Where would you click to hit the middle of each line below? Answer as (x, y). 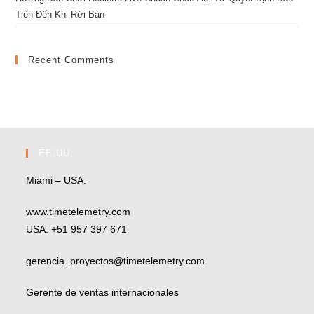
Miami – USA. (56, 180)
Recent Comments (71, 60)
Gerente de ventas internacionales (103, 292)
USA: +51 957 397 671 (77, 229)
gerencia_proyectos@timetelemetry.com (116, 260)
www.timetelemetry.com (78, 211)
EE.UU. (56, 153)
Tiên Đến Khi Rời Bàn (60, 14)
